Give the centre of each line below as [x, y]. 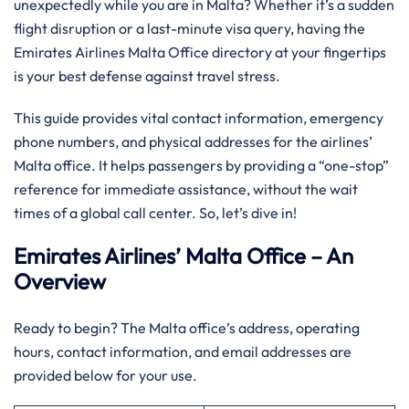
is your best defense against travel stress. [148, 76]
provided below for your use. [105, 375]
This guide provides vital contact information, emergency [199, 118]
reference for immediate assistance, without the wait [186, 189]
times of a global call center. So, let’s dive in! [155, 213]
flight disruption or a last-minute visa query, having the [189, 28]
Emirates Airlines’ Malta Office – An [184, 256]
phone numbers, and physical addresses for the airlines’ [193, 142]
